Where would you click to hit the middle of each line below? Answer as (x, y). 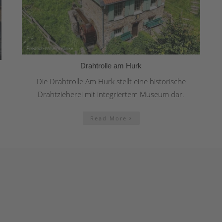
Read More (110, 118)
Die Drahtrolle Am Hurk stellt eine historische (111, 82)
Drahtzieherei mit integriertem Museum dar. (111, 94)
